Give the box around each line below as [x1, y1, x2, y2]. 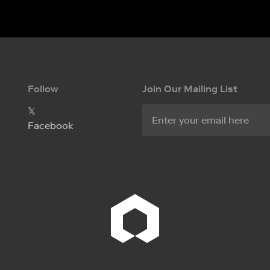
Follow [28, 83, 58, 95]
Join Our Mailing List [142, 83, 237, 95]
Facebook [28, 120, 73, 132]
